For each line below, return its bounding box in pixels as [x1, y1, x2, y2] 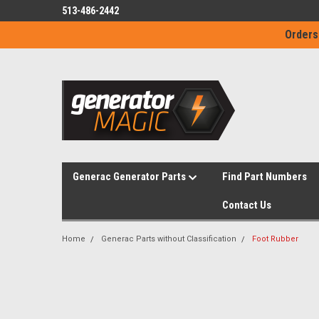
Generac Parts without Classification [101, 234, 236, 244]
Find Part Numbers [222, 170, 307, 183]
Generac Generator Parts [73, 170, 188, 183]
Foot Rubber [252, 234, 298, 244]
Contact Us [222, 199, 271, 211]
